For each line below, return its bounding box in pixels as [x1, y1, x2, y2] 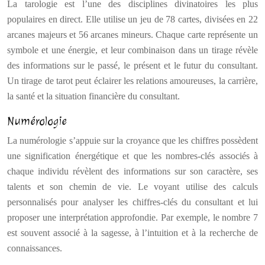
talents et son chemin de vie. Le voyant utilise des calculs [7, 182, 258, 192]
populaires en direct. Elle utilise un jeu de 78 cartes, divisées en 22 [7, 14, 258, 24]
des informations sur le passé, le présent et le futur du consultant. [7, 60, 258, 70]
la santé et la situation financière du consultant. [7, 91, 180, 101]
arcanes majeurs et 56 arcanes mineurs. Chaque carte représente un [7, 30, 258, 40]
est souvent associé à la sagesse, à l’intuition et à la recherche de [7, 228, 258, 238]
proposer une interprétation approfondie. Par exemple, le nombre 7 [7, 212, 258, 222]
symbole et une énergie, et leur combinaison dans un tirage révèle [7, 45, 258, 55]
